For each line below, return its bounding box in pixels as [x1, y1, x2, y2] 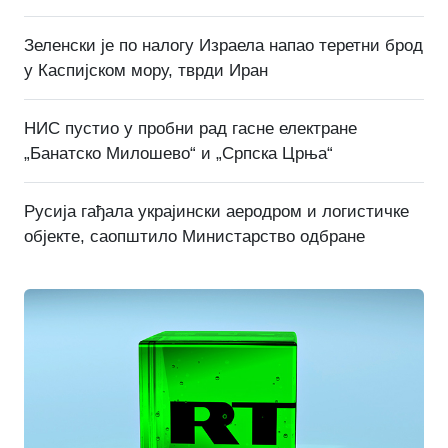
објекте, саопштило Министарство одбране [24, 227, 365, 247]
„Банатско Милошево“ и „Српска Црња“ [24, 144, 333, 164]
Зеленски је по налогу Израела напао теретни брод [24, 36, 423, 56]
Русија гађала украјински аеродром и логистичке [24, 202, 409, 222]
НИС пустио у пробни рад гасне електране [24, 119, 357, 139]
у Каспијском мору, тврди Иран [24, 61, 268, 81]
